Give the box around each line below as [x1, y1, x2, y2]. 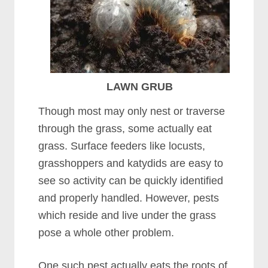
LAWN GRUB [106, 81, 173, 93]
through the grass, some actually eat [38, 123, 212, 135]
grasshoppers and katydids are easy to [38, 157, 224, 169]
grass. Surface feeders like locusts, [38, 140, 206, 152]
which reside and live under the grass [38, 209, 217, 221]
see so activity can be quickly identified [38, 175, 224, 187]
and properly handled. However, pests [38, 192, 220, 204]
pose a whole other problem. [38, 227, 175, 239]
